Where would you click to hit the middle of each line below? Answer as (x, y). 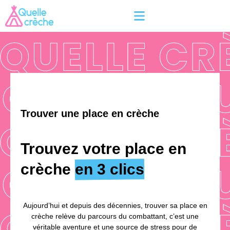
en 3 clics (110, 169)
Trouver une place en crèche (90, 113)
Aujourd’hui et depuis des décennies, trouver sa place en (115, 206)
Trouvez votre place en (103, 149)
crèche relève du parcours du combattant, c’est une (115, 216)
